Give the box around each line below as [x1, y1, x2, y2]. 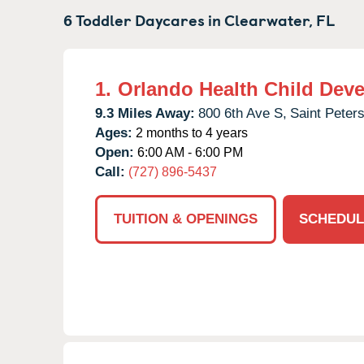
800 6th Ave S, [198, 105, 287, 121]
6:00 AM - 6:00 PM [134, 145, 243, 159]
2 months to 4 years [132, 125, 248, 140]
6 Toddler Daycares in [63, 7, 224, 31]
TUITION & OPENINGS [114, 210, 258, 227]
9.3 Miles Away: [95, 105, 195, 121]
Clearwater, [224, 7, 313, 31]
